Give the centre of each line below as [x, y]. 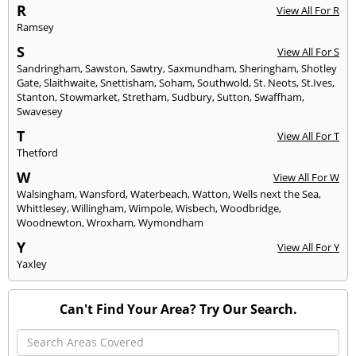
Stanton [36, 97]
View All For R [308, 11]
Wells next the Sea [276, 194]
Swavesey [40, 112]
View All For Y [308, 248]
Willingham [98, 209]
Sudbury [192, 97]
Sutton [233, 97]
